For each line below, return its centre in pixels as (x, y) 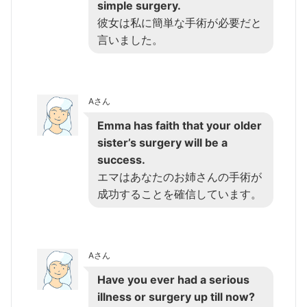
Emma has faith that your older (180, 125)
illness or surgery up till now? (176, 296)
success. (121, 159)
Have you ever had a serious (173, 279)
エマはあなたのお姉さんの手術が (180, 176)
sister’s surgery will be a (162, 142)
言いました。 (130, 39)
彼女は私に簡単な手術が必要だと (180, 22)
